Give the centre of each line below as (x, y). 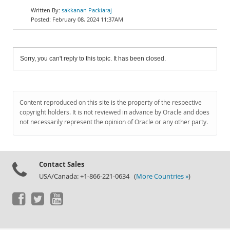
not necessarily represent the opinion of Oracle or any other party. (114, 122)
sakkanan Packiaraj (87, 10)
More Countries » (162, 176)
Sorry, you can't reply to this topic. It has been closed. (93, 59)
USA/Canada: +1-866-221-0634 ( (88, 176)
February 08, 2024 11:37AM (88, 19)
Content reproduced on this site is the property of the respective (111, 102)
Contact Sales (62, 164)
